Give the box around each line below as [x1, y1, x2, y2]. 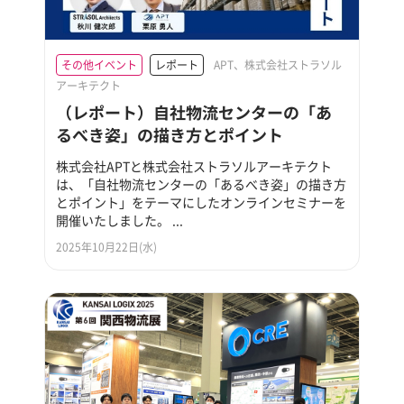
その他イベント [61, 57, 138, 74]
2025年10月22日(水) [56, 239, 158, 256]
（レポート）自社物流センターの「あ [56, 100, 333, 124]
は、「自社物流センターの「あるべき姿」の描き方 [56, 175, 347, 194]
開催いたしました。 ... [56, 211, 184, 230]
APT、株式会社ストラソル [214, 57, 343, 74]
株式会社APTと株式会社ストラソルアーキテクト [56, 157, 333, 176]
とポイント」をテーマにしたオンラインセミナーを [56, 193, 347, 212]
